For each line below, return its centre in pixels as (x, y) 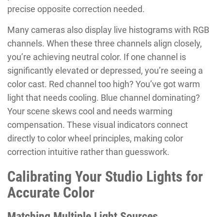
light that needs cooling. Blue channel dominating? (104, 97)
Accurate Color (51, 192)
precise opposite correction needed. (76, 9)
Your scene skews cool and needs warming (90, 111)
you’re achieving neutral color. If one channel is (97, 57)
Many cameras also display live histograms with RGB (108, 30)
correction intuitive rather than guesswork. (88, 152)
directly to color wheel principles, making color (95, 138)
